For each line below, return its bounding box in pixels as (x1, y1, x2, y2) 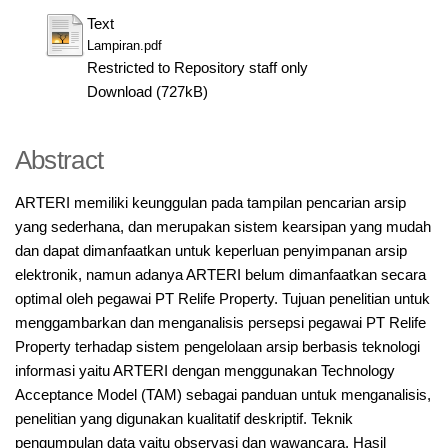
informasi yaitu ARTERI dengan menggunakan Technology (14, 363, 395, 380)
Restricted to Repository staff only (86, 59, 308, 76)
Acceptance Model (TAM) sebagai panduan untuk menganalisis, (14, 387, 431, 404)
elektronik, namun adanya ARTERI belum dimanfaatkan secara (14, 267, 426, 284)
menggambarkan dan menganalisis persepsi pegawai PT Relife (14, 315, 426, 332)
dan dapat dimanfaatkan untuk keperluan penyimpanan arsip (14, 243, 407, 260)
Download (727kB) (86, 83, 208, 100)
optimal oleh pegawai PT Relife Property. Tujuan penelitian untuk (14, 291, 430, 308)
